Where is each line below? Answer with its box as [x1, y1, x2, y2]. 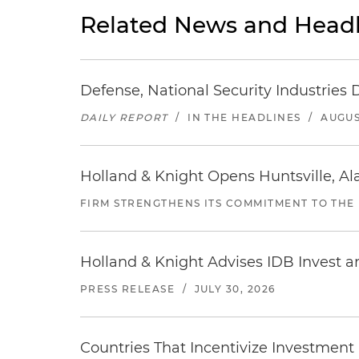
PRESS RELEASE [80, 283, 175, 295]
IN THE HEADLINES [188, 111, 301, 123]
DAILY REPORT [80, 111, 168, 123]
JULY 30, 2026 [194, 283, 276, 295]
